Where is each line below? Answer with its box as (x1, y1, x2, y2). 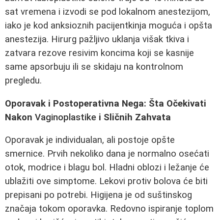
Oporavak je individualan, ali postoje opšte (5, 135, 175, 146)
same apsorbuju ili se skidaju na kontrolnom (5, 61, 183, 72)
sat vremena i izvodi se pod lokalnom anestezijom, (5, 6, 210, 17)
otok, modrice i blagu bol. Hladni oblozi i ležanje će (5, 162, 209, 173)
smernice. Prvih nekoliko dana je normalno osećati (5, 148, 209, 160)
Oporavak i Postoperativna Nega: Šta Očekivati (5, 98, 206, 109)
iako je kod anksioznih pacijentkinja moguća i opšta (5, 20, 212, 31)
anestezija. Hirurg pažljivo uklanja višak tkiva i (5, 33, 189, 45)
